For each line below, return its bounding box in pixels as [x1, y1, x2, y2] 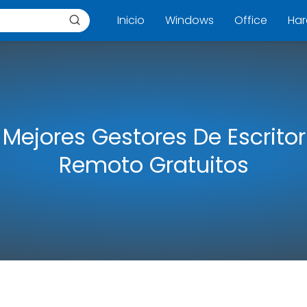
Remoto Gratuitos [58, 149, 249, 180]
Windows [165, 12, 214, 28]
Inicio [117, 12, 145, 28]
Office [234, 12, 267, 28]
